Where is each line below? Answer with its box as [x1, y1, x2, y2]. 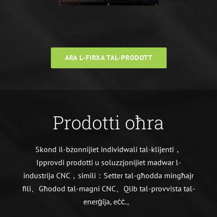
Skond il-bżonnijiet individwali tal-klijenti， [35, 144, 182, 155]
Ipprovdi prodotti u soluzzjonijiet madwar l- [36, 157, 181, 168]
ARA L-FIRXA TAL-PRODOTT [64, 53, 153, 62]
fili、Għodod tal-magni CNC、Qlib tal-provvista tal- [22, 184, 195, 194]
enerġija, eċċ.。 [83, 197, 134, 207]
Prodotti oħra [53, 110, 164, 135]
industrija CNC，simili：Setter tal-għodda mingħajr [23, 170, 194, 181]
